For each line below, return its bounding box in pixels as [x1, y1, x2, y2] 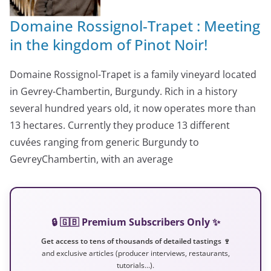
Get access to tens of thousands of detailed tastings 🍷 [41, 236, 230, 246]
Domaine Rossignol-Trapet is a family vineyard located [10, 67, 256, 81]
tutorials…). [117, 260, 154, 270]
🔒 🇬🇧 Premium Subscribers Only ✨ [51, 215, 220, 229]
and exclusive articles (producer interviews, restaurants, [41, 248, 230, 258]
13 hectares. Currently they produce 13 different [10, 118, 230, 132]
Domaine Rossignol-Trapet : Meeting [10, 15, 260, 36]
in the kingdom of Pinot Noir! [10, 34, 207, 54]
